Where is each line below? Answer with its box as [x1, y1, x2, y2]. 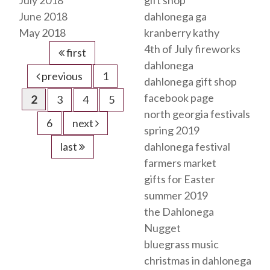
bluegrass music [144, 237, 219, 251]
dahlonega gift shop [144, 75, 237, 89]
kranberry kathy [144, 26, 219, 40]
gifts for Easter [144, 172, 215, 186]
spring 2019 [144, 124, 199, 137]
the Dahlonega [144, 205, 214, 219]
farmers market [144, 156, 216, 170]
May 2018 [19, 26, 66, 40]
